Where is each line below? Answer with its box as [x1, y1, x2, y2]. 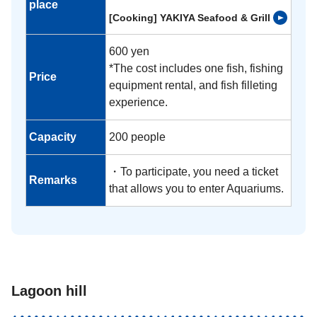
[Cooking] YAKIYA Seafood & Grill [109, 11, 270, 23]
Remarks [29, 173, 77, 186]
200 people [109, 130, 166, 143]
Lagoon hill [11, 282, 87, 299]
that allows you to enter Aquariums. [109, 182, 284, 195]
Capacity [29, 130, 76, 143]
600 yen [109, 45, 149, 57]
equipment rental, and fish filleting [109, 79, 277, 91]
